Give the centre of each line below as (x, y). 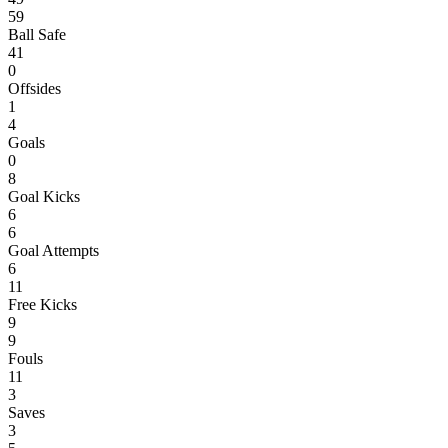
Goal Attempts (53, 250)
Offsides (34, 88)
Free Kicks (42, 304)
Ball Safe (37, 34)
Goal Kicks (44, 196)
